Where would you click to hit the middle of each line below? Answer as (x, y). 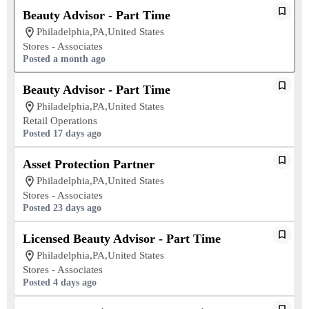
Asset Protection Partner (89, 164)
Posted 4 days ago (60, 282)
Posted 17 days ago (62, 133)
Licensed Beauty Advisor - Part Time (122, 239)
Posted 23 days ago (62, 208)
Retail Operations (60, 121)
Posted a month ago (64, 59)
